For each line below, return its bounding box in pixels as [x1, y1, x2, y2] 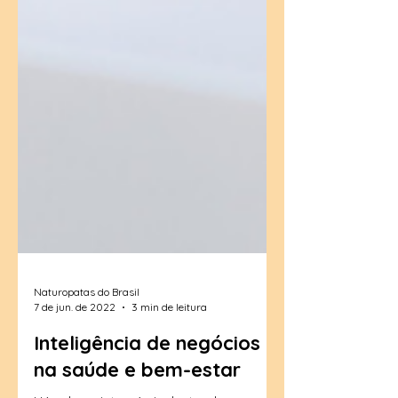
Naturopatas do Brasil [34, 324, 139, 338]
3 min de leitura [131, 339, 207, 353]
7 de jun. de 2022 [34, 339, 115, 353]
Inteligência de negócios [34, 370, 260, 394]
